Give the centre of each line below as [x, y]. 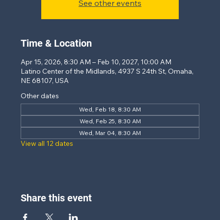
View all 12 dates [47, 143]
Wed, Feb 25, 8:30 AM [110, 121]
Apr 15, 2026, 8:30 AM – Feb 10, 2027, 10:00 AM [96, 62]
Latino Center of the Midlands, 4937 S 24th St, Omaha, [107, 71]
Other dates [40, 96]
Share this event [56, 198]
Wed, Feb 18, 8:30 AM [110, 109]
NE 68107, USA [45, 81]
